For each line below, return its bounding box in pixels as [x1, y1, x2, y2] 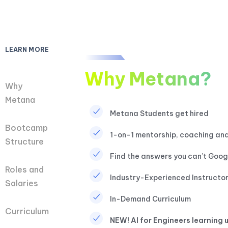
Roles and [5, 164, 44, 175]
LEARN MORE [5, 46, 49, 54]
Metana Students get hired [110, 108, 209, 118]
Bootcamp [5, 123, 48, 133]
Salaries [5, 178, 38, 189]
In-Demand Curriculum [110, 194, 191, 204]
